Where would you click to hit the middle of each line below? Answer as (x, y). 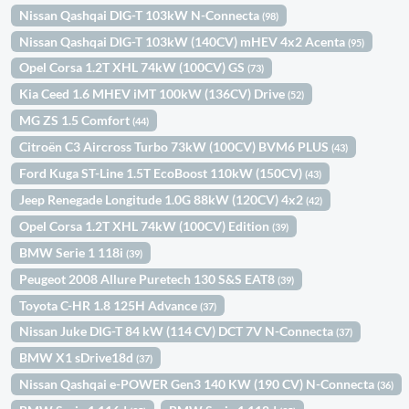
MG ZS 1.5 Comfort (76, 121)
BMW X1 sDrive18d (78, 358)
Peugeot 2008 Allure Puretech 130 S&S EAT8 (149, 278)
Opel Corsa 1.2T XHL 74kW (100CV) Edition (146, 225)
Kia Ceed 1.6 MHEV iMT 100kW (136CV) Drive (154, 94)
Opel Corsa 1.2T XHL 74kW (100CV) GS (134, 68)
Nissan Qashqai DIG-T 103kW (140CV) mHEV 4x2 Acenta (184, 41)
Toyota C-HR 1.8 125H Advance (110, 305)
